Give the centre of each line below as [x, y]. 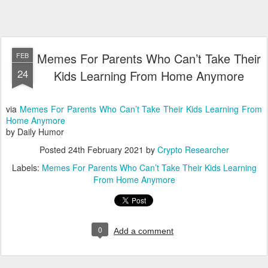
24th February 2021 [106, 150]
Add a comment [144, 231]
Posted [54, 150]
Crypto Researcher [193, 150]
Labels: [27, 167]
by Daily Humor [35, 132]
